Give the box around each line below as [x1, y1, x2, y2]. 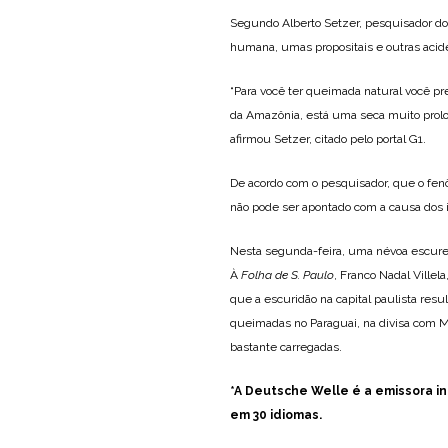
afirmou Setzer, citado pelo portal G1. [230, 131, 426, 146]
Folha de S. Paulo [241, 267, 334, 282]
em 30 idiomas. [230, 407, 325, 422]
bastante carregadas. [230, 339, 342, 354]
